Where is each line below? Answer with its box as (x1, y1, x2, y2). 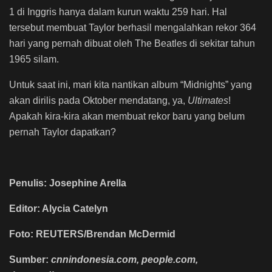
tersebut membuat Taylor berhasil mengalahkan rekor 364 (9, 22, 256, 33)
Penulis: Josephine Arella (9, 178, 129, 189)
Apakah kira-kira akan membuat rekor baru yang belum (9, 111, 245, 122)
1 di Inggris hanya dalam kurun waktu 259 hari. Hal (9, 7, 227, 18)
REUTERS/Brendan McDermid (36, 229, 175, 240)
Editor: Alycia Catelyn (9, 203, 108, 214)
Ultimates (185, 95, 228, 106)
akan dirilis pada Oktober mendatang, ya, (9, 95, 185, 106)
